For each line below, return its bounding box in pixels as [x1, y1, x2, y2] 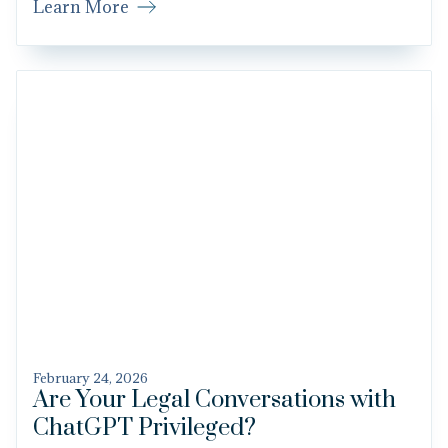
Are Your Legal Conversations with [33, 403, 396, 434]
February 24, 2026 [33, 387, 148, 406]
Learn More [33, 14, 129, 37]
